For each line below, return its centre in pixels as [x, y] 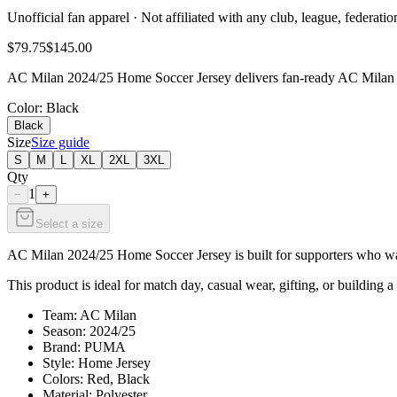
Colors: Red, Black [96, 378]
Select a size [69, 223]
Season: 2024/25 [89, 331]
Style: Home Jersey [97, 362]
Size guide [60, 142]
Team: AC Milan [90, 315]
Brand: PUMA [84, 346]
